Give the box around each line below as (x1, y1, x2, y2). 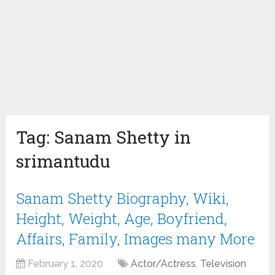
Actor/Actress (131, 258, 196, 270)
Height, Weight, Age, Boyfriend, (16, 209, 228, 229)
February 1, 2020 (28, 258, 104, 270)
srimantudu (16, 150, 110, 173)
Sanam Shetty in (54, 126, 192, 149)
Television (200, 258, 247, 270)
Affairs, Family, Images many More (16, 229, 255, 249)
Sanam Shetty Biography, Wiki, (16, 188, 230, 209)
